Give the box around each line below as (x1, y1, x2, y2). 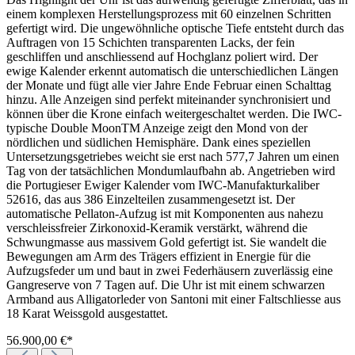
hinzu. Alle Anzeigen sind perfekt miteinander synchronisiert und (6, 93, 330, 107)
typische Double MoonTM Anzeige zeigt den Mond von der (6, 121, 307, 136)
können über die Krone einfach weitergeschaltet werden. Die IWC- (6, 107, 342, 121)
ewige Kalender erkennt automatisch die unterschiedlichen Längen (6, 64, 338, 78)
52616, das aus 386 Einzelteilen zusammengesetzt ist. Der (6, 193, 295, 207)
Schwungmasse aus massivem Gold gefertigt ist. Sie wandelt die (6, 235, 326, 250)
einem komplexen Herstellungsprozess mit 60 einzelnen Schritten (6, 7, 331, 21)
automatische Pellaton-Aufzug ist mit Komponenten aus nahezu (6, 207, 323, 221)
